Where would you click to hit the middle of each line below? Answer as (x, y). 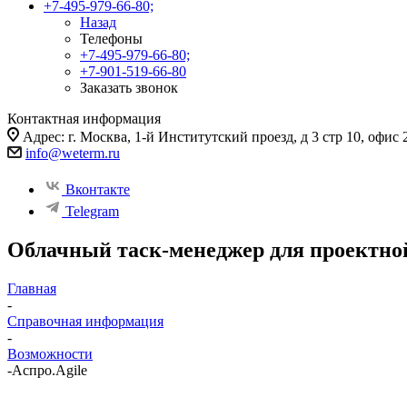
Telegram (92, 211)
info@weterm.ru (73, 153)
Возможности (50, 353)
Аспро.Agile (50, 370)
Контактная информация (84, 119)
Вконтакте (98, 189)
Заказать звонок (129, 88)
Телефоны (111, 39)
